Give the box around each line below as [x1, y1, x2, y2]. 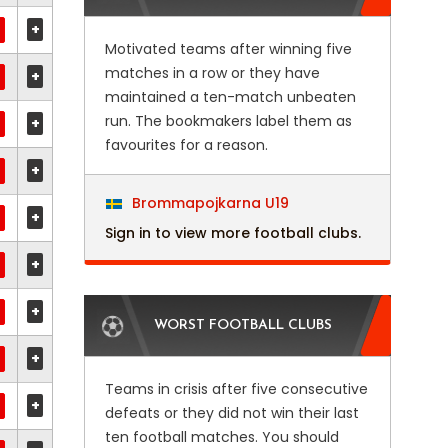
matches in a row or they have [104, 63, 320, 83]
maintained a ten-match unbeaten [104, 87, 356, 107]
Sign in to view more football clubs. [104, 223, 361, 243]
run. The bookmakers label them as [104, 111, 352, 131]
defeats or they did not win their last [104, 403, 359, 423]
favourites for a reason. [104, 135, 268, 155]
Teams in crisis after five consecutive [104, 379, 368, 399]
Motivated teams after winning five [104, 39, 352, 59]
